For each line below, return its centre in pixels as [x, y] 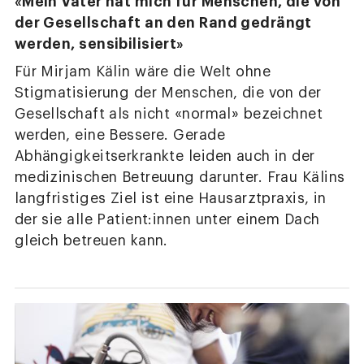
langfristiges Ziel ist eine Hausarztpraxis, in [170, 198]
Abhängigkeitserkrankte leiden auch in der [165, 156]
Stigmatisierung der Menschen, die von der [168, 93]
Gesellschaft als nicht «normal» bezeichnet [169, 114]
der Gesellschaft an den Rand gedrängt [163, 22]
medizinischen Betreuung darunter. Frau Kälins [180, 177]
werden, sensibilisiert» [99, 43]
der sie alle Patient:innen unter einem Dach [167, 219]
